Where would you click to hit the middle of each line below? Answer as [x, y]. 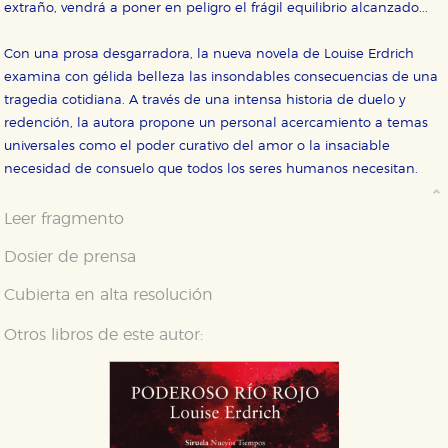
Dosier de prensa [70, 257]
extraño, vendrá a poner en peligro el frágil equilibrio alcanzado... [216, 9]
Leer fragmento [64, 219]
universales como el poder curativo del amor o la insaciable [197, 147]
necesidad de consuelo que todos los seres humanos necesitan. [211, 170]
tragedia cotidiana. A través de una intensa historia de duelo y [205, 101]
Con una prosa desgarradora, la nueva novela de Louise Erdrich [209, 55]
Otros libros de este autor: [104, 335]
